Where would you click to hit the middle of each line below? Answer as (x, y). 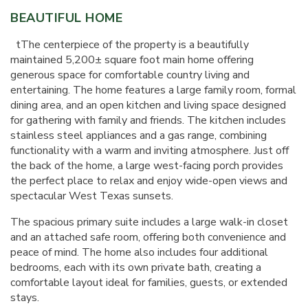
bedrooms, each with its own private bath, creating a (136, 267)
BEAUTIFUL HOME (67, 18)
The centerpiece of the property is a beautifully (135, 45)
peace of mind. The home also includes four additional (139, 252)
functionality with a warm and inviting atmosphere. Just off (150, 151)
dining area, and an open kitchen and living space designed (148, 105)
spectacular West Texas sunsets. (92, 196)
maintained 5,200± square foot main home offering (132, 60)
